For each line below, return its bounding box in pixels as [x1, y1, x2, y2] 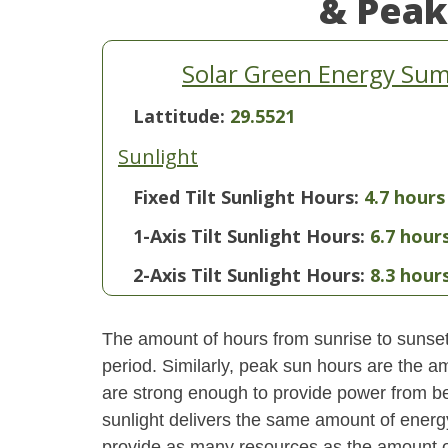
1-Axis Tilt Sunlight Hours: [133, 224, 365, 248]
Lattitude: [133, 104, 230, 128]
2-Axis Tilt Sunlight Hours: [133, 263, 365, 287]
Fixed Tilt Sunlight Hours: [133, 185, 359, 209]
